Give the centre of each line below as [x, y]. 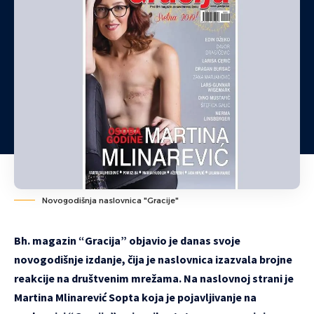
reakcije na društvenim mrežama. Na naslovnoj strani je [154, 278]
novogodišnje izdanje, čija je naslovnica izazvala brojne [153, 259]
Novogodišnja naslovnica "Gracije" [110, 200]
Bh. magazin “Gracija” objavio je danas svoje [127, 240]
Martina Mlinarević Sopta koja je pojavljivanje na [135, 297]
